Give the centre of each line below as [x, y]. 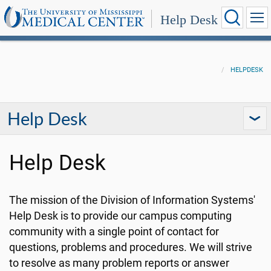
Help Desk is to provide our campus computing [120, 216]
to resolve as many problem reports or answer [119, 263]
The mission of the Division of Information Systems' [132, 201]
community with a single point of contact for [114, 232]
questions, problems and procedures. [99, 248]
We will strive [221, 248]
